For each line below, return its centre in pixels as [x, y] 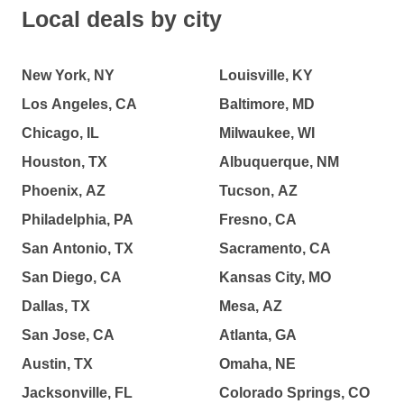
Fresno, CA [257, 220]
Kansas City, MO [275, 277]
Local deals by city [122, 19]
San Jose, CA [68, 335]
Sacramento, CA [275, 248]
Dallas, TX [56, 306]
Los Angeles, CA [79, 104]
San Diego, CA [72, 277]
